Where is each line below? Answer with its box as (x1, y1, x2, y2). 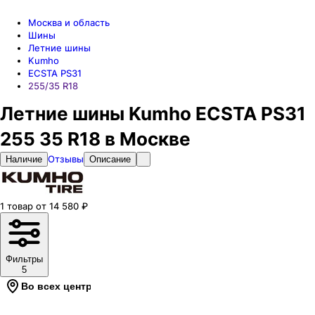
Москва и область (28, 17, 110, 28)
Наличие (6, 154, 42, 165)
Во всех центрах (21, 281, 103, 292)
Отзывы (48, 153, 84, 165)
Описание (89, 154, 131, 165)
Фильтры (6, 254, 43, 264)
